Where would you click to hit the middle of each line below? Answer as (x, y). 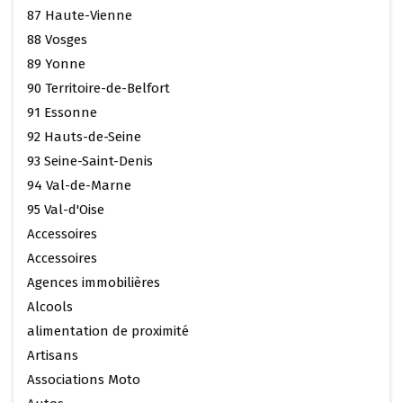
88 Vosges (57, 39)
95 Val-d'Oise (66, 209)
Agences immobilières (94, 282)
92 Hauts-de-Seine (84, 136)
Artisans (53, 355)
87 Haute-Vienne (80, 15)
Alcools (50, 306)
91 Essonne (62, 112)
